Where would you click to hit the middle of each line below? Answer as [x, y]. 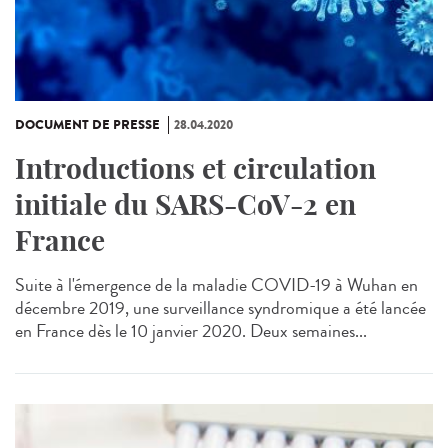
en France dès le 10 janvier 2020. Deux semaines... [191, 331]
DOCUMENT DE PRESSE [87, 125]
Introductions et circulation [195, 169]
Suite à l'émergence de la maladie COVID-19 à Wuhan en [216, 285]
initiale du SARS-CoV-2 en [185, 205]
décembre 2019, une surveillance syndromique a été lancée [220, 308]
